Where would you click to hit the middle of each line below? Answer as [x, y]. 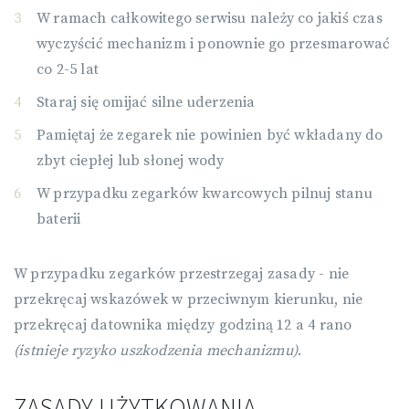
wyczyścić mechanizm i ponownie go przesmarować [214, 44]
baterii [59, 219]
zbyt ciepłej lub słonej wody [131, 161]
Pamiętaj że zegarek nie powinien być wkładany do [210, 135]
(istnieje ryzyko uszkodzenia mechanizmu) [156, 351]
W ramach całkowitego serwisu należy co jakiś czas [210, 18]
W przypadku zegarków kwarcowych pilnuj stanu [204, 194]
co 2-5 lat [68, 69]
